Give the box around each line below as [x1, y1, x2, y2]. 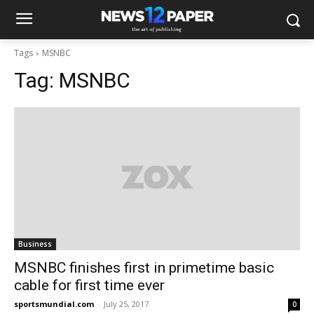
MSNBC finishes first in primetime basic [14, 259, 274, 276]
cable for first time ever [14, 277, 165, 294]
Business [18, 239, 52, 249]
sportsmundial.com [14, 299, 94, 309]
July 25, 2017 [104, 299, 149, 309]
